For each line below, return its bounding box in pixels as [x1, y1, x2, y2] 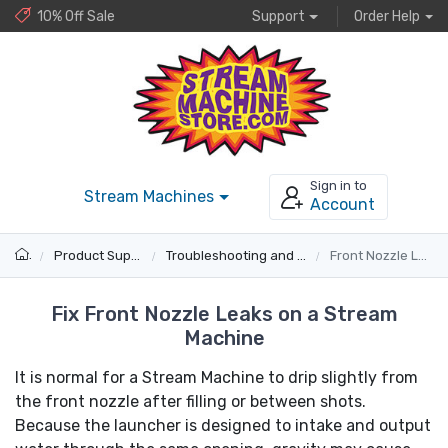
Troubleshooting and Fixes [165, 247, 297, 263]
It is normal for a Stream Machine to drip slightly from [15, 367, 418, 387]
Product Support [53, 247, 131, 263]
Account [309, 195, 375, 215]
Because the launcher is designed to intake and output [15, 415, 431, 435]
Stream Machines [84, 186, 215, 206]
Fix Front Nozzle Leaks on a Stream [50, 301, 398, 326]
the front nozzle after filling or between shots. [15, 391, 366, 411]
